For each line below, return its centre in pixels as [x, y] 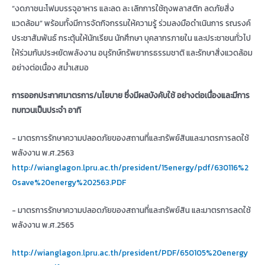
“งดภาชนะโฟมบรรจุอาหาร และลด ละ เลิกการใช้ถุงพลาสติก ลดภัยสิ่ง [123, 9]
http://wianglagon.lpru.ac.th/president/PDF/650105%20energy [130, 252]
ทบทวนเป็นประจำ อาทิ [46, 110]
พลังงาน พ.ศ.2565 [43, 224]
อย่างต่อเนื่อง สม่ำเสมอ [50, 68]
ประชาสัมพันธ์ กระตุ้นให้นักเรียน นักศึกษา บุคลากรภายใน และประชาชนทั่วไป [131, 38]
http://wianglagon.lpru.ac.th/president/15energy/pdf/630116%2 [130, 167]
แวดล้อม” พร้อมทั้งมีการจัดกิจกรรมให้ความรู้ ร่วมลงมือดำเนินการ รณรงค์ [131, 23]
